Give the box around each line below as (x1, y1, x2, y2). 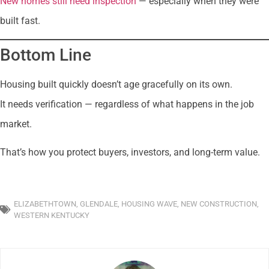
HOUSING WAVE (121, 199, 177, 208)
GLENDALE (80, 199, 118, 208)
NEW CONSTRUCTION (181, 199, 257, 208)
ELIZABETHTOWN (14, 199, 76, 208)
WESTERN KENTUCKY (14, 210, 89, 220)
